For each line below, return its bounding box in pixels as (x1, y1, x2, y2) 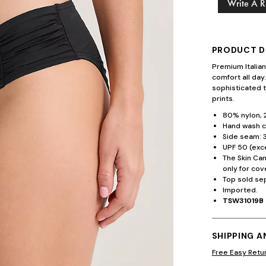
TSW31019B (222, 196, 264, 205)
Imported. (222, 185, 258, 195)
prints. (211, 94, 235, 103)
